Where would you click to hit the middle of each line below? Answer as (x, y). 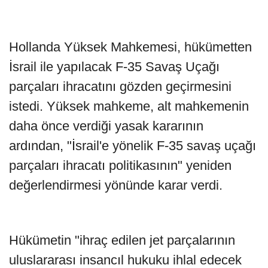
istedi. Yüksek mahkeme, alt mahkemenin (129, 106)
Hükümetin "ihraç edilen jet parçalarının (122, 240)
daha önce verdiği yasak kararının (106, 126)
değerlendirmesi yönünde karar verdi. (116, 185)
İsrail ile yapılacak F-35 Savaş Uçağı (114, 67)
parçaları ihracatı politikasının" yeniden (120, 166)
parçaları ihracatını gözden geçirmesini (120, 87)
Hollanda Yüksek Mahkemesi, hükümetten (130, 47)
